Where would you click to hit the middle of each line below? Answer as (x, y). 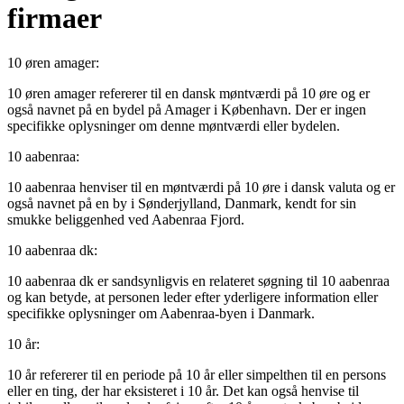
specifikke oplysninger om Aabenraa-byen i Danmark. (161, 313)
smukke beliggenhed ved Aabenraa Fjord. (126, 219)
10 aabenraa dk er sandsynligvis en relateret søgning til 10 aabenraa (198, 280)
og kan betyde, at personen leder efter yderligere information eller (193, 297)
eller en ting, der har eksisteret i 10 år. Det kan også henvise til (183, 390)
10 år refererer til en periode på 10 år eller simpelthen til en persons (197, 374)
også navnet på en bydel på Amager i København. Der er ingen (187, 109)
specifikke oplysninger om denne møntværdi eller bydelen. (174, 125)
